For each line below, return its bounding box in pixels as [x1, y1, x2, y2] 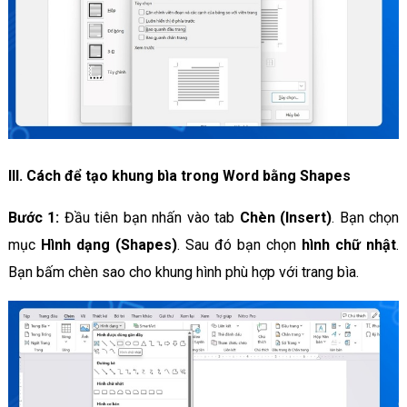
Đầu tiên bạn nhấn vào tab [64, 208, 240, 226]
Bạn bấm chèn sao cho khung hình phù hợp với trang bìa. [7, 263, 359, 281]
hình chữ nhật [302, 235, 397, 253]
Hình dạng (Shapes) [40, 235, 177, 253]
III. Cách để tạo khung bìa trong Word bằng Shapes [7, 166, 351, 184]
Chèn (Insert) [239, 208, 333, 226]
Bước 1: [7, 208, 65, 226]
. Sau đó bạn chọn [176, 235, 303, 253]
